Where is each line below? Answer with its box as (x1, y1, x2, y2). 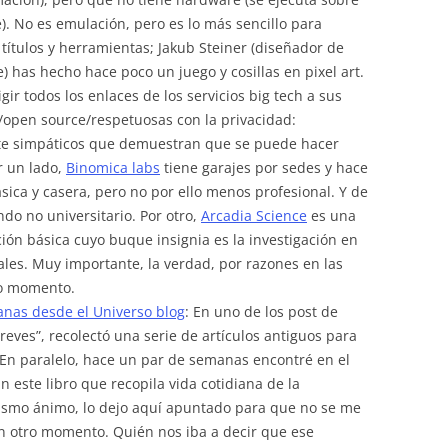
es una (307, 206, 356, 226)
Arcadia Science (201, 206, 307, 226)
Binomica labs (66, 158, 160, 178)
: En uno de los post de (185, 302, 338, 322)
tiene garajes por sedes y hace (160, 158, 368, 178)
